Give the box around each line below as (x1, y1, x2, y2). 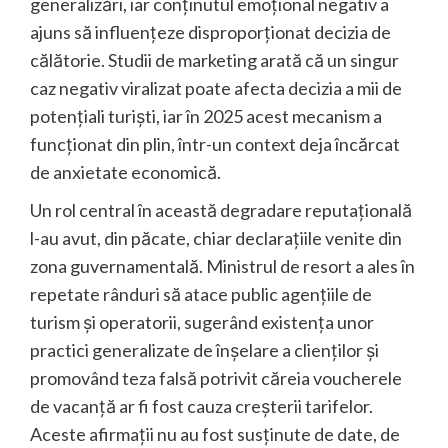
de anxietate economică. (30, 161, 221, 184)
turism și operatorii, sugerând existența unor (30, 311, 374, 334)
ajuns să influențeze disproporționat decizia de (30, 21, 391, 44)
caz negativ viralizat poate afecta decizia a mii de (30, 77, 402, 100)
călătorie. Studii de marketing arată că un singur (30, 49, 399, 72)
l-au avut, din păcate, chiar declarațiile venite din (30, 227, 402, 250)
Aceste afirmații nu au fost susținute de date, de (30, 423, 400, 446)
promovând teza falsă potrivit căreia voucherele (30, 367, 402, 390)
